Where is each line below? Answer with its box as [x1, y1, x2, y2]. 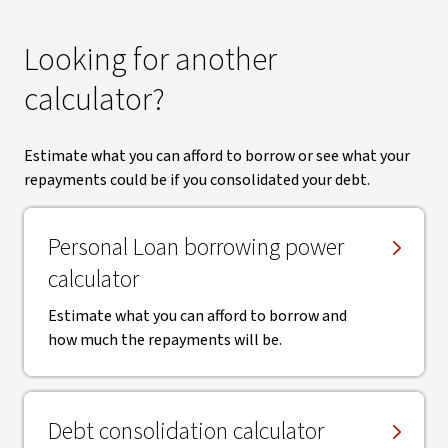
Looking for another [24, 37, 277, 83]
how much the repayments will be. [48, 329, 282, 351]
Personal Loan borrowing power [48, 230, 344, 265]
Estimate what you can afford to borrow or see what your [24, 145, 410, 167]
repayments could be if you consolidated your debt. [24, 169, 370, 191]
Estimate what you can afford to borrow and [48, 305, 347, 327]
